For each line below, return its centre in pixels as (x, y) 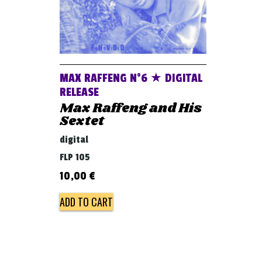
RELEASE (79, 93)
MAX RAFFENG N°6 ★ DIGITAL (131, 79)
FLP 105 (75, 158)
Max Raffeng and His (131, 109)
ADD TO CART (86, 202)
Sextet (82, 122)
